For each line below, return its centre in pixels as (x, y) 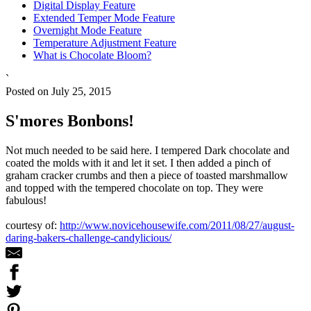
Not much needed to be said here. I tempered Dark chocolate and (148, 150)
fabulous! (26, 200)
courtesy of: (33, 225)
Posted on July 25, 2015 (58, 91)
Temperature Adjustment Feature (105, 42)
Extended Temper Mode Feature (104, 17)
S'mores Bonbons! (70, 120)
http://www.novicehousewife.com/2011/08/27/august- (177, 225)
